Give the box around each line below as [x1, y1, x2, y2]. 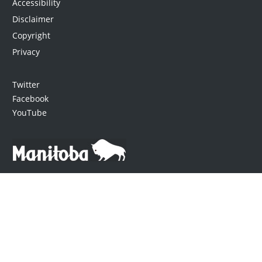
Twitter [12, 78, 40, 90]
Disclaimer [12, 13, 54, 25]
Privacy [12, 46, 40, 57]
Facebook [12, 92, 49, 104]
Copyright [12, 29, 50, 41]
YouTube [12, 106, 47, 118]
